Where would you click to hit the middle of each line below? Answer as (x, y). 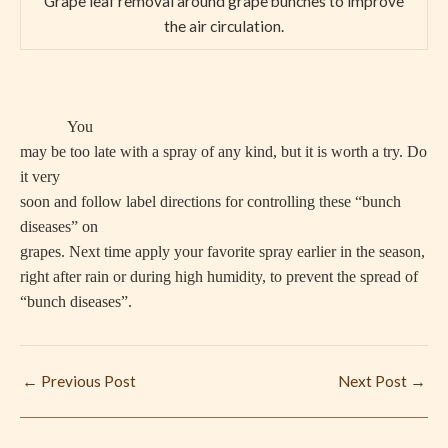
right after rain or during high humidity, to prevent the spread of (219, 276)
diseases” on (59, 226)
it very (40, 176)
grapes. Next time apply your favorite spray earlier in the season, (222, 251)
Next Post (374, 381)
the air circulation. (224, 26)
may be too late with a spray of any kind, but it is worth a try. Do (223, 151)
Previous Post (87, 381)
